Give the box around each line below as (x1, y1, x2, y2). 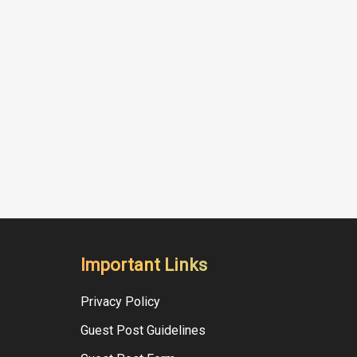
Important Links (80, 255, 207, 276)
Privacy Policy (80, 294, 160, 310)
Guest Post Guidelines (80, 323, 206, 339)
